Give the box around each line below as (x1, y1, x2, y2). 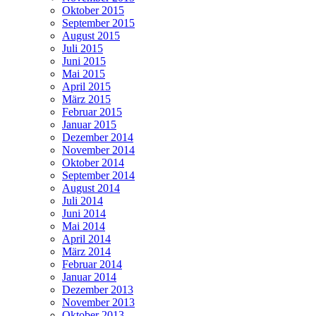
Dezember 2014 (62, 131, 133, 144)
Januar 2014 (62, 271, 116, 284)
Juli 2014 (62, 195, 103, 207)
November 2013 (62, 296, 135, 309)
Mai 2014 (62, 220, 105, 233)
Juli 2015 (62, 42, 103, 55)
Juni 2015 (62, 55, 106, 68)
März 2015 (62, 93, 111, 106)
